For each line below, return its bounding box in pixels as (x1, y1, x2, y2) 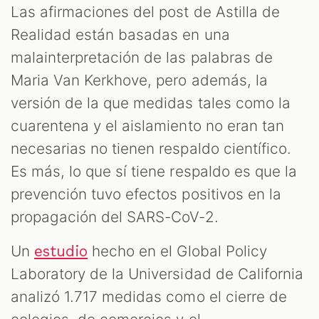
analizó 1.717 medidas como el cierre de (11, 288, 287, 306)
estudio (34, 243, 88, 261)
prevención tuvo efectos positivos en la (11, 185, 281, 204)
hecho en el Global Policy (88, 242, 267, 261)
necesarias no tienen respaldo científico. (11, 140, 291, 158)
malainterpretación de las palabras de (11, 48, 273, 67)
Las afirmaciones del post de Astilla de (11, 3, 280, 21)
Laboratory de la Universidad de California (11, 265, 303, 283)
